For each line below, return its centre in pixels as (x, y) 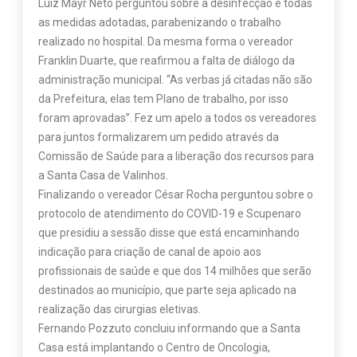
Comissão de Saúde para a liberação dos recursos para (176, 157)
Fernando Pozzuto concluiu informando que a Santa (169, 329)
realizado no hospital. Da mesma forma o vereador (165, 42)
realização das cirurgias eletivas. (119, 310)
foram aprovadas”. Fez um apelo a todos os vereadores (177, 118)
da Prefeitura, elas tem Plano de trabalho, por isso (163, 99)
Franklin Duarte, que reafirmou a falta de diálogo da (166, 61)
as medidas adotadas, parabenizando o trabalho (159, 23)
